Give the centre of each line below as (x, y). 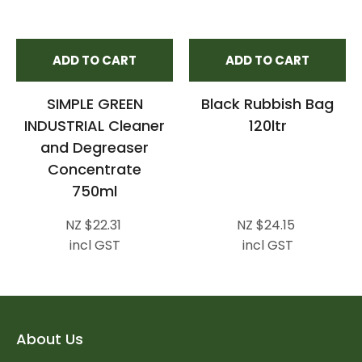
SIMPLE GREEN (95, 103)
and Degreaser (95, 147)
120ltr (267, 125)
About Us (50, 339)
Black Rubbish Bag (267, 103)
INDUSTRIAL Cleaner (95, 125)
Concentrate (95, 169)
